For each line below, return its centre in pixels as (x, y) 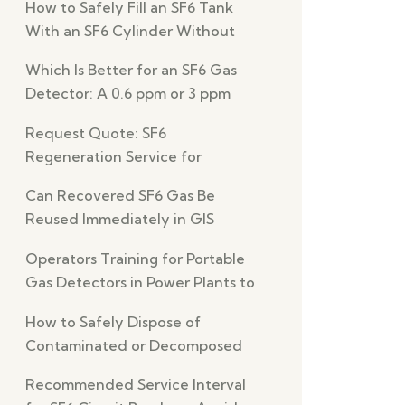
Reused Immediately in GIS (120, 219)
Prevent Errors (75, 306)
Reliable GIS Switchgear (108, 179)
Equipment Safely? (91, 243)
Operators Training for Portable (135, 259)
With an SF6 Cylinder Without (130, 30)
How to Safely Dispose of (113, 321)
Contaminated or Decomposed (134, 345)
